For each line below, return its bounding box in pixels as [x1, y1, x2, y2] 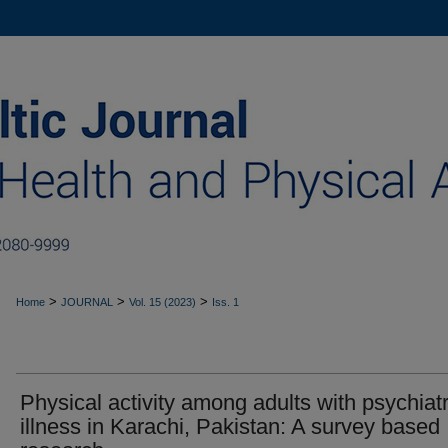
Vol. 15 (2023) [129, 296, 196, 308]
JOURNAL [61, 296, 113, 308]
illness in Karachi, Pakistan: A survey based [20, 414, 440, 440]
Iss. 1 [212, 296, 239, 308]
